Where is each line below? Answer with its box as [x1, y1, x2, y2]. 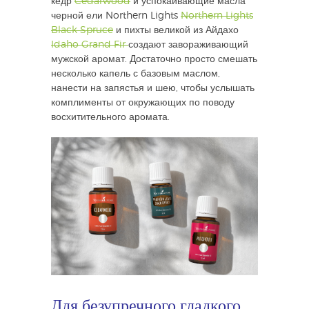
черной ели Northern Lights [51, 11, 181, 21]
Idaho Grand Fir [51, 40, 128, 50]
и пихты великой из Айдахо [113, 26, 239, 36]
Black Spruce [51, 26, 113, 36]
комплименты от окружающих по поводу [51, 98, 235, 108]
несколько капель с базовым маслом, [51, 69, 220, 79]
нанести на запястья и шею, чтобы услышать [51, 83, 255, 94]
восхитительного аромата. [51, 112, 170, 123]
